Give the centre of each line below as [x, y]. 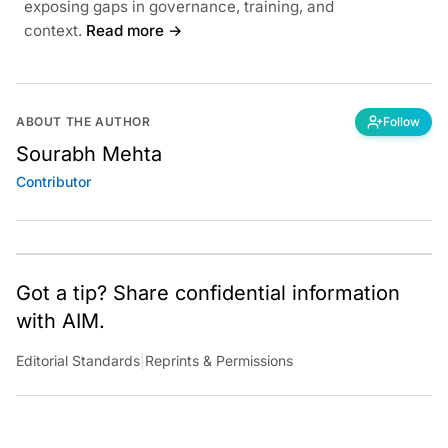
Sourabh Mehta [89, 153]
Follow [401, 121]
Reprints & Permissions [219, 360]
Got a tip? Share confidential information [208, 292]
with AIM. [60, 320]
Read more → [134, 30]
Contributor [53, 181]
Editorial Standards [78, 360]
